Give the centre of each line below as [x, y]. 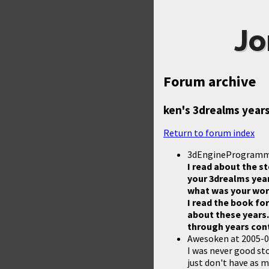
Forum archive [210, 81]
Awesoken [208, 238]
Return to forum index [209, 132]
